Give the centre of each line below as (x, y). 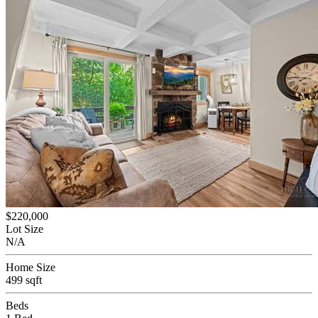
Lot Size (24, 229)
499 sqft (24, 280)
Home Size (31, 267)
